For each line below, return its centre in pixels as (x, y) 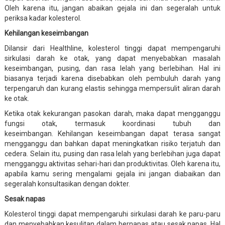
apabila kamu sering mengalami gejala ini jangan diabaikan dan (113, 174)
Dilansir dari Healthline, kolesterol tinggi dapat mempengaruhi (113, 48)
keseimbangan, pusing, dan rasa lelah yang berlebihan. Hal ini (113, 68)
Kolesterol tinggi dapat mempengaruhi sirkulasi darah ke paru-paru (113, 214)
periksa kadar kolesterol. (43, 18)
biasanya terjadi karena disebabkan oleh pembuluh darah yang (113, 78)
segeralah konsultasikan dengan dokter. (67, 184)
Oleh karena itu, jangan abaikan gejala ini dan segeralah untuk (113, 8)
